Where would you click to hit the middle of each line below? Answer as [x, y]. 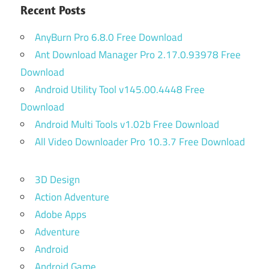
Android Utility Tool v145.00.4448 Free [120, 89]
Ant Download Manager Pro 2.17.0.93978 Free [138, 54]
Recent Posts [53, 10]
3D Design [57, 179]
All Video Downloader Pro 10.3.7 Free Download [140, 141]
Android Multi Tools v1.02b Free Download [127, 124]
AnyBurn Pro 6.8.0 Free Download [109, 37]
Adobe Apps [61, 214]
